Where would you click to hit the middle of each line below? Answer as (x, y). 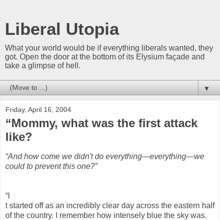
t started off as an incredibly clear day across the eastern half (110, 205)
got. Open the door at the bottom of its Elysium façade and (105, 57)
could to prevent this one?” (51, 166)
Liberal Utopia (62, 29)
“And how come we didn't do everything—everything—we (105, 156)
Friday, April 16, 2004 (38, 110)
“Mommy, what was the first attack (101, 123)
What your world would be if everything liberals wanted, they (109, 48)
